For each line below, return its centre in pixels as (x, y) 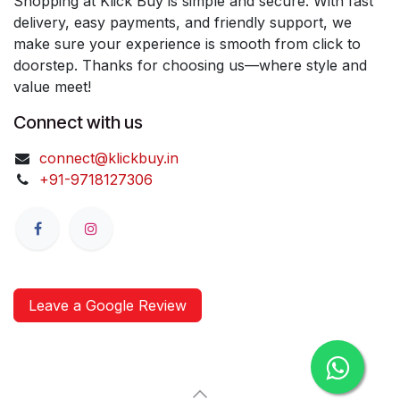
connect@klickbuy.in (108, 158)
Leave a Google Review (108, 305)
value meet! (52, 86)
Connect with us (78, 122)
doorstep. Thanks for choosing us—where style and (190, 65)
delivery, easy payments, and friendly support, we (183, 22)
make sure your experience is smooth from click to (187, 43)
